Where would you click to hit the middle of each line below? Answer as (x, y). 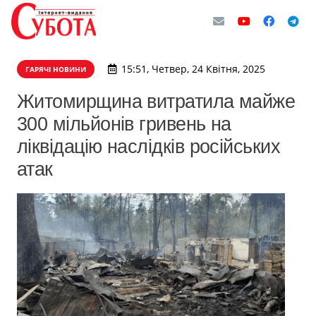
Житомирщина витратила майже (156, 101)
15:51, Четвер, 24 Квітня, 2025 (193, 69)
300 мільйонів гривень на (124, 124)
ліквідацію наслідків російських (149, 146)
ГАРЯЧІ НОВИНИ (56, 69)
